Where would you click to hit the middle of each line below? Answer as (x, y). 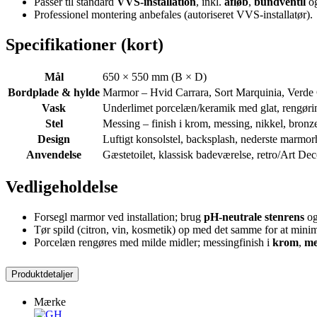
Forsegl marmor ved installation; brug (119, 217)
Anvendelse (54, 154)
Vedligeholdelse (62, 186)
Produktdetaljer (42, 275)
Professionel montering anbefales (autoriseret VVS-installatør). (173, 14)
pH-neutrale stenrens (254, 217)
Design (54, 139)
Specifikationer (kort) (85, 44)
